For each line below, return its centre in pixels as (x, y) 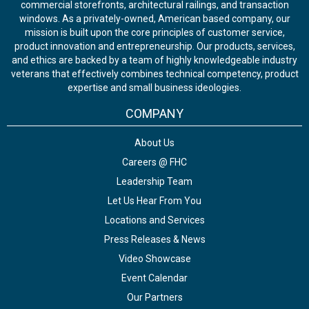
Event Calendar (154, 278)
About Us (154, 143)
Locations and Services (154, 220)
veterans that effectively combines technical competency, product (154, 74)
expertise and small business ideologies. (154, 88)
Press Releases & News (154, 239)
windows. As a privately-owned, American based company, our (154, 19)
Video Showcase (154, 259)
